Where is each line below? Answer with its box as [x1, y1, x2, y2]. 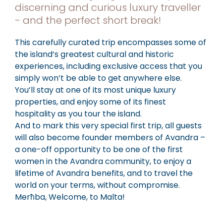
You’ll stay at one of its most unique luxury [15, 84, 176, 96]
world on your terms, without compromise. [15, 179, 180, 191]
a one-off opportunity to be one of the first [15, 143, 183, 155]
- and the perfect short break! [15, 13, 161, 27]
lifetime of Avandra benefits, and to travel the [15, 167, 193, 179]
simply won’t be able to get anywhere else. [15, 72, 184, 84]
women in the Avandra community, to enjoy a [15, 155, 191, 167]
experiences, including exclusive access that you [15, 60, 202, 72]
